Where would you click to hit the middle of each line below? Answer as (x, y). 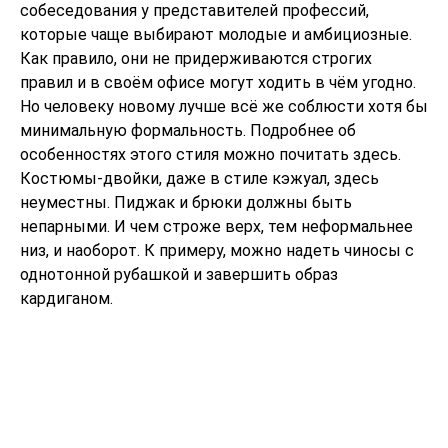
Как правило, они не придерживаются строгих (196, 58)
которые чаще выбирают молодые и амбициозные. (216, 34)
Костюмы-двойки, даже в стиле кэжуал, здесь (199, 178)
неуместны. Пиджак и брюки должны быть (186, 202)
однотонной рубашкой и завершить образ (179, 274)
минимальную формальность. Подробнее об (188, 130)
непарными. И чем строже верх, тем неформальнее (216, 226)
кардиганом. (66, 298)
